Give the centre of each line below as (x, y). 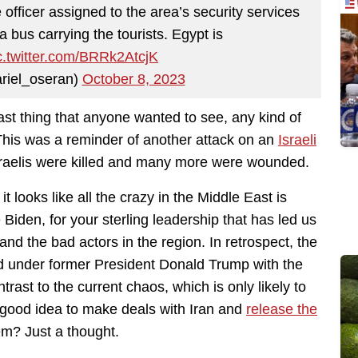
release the (282, 310)
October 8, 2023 (133, 79)
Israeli (297, 140)
